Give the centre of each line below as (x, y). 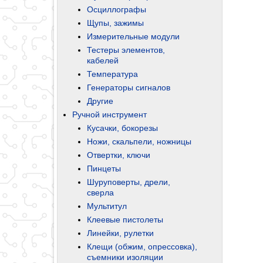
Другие (100, 101)
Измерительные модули (133, 36)
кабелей (103, 60)
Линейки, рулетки (120, 233)
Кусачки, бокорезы (122, 128)
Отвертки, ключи (119, 155)
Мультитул (107, 206)
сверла (100, 192)
